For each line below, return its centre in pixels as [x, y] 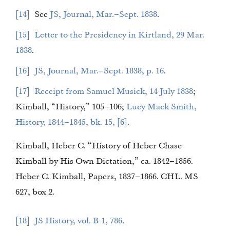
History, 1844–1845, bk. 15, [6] [122, 122]
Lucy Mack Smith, [161, 107]
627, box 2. [35, 192]
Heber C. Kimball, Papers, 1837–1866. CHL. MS [107, 177]
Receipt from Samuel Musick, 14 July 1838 [185, 91]
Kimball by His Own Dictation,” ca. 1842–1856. [84, 161]
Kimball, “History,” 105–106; [109, 107]
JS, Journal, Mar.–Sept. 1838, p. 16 [160, 71]
